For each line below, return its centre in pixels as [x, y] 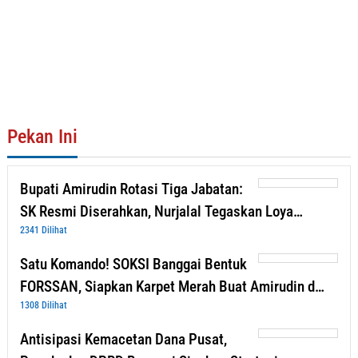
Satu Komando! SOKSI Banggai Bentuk [133, 265]
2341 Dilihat [44, 231]
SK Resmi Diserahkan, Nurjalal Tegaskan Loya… [161, 212]
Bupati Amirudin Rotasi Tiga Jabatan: [131, 189]
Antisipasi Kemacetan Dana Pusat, [123, 340]
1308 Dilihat [44, 306]
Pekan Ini [42, 137]
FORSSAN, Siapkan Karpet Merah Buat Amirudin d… [172, 287]
